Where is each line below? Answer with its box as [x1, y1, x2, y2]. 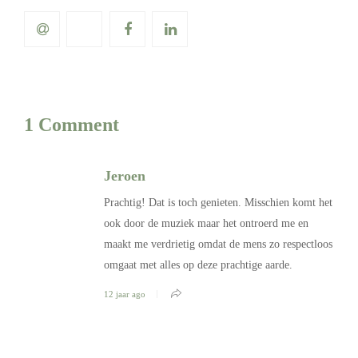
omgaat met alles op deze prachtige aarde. [104, 258, 292, 271]
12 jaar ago [104, 288, 145, 299]
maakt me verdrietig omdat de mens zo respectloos [104, 237, 332, 250]
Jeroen [104, 167, 145, 184]
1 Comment [24, 113, 119, 135]
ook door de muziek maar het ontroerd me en [104, 217, 308, 229]
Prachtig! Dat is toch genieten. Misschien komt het [104, 196, 332, 209]
